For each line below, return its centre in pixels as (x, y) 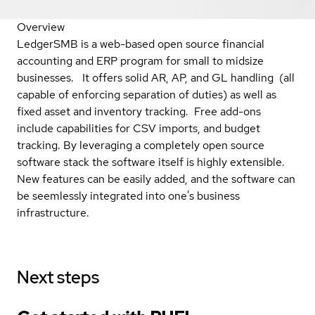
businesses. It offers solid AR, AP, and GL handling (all (156, 77)
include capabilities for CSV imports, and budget (139, 128)
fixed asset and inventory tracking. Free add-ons (139, 111)
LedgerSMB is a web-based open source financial (141, 44)
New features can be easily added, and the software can (156, 179)
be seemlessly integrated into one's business (128, 195)
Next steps (58, 277)
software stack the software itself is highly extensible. (152, 162)
